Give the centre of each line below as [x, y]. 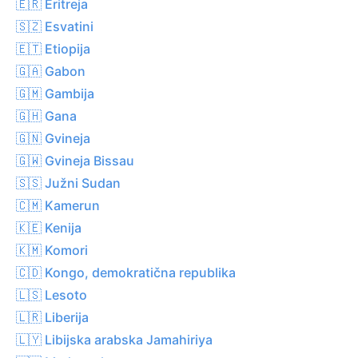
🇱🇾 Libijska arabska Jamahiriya [114, 339]
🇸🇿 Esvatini [55, 26]
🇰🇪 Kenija [49, 227]
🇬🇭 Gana [46, 115]
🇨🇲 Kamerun [58, 205]
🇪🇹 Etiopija [53, 48]
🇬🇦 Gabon [51, 71]
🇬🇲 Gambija [55, 93]
